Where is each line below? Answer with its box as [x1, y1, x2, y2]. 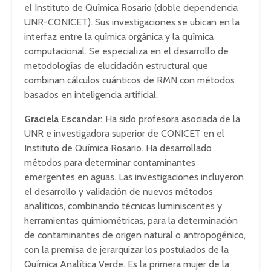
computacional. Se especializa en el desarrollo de [24, 45, 229, 57]
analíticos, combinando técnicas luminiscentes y [24, 200, 222, 212]
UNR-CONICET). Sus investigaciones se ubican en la [24, 16, 240, 28]
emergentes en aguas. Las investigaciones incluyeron [24, 171, 244, 183]
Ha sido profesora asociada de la [103, 113, 240, 125]
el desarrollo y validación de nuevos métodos [24, 186, 213, 197]
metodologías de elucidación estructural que [24, 60, 208, 71]
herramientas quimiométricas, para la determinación [24, 215, 238, 226]
